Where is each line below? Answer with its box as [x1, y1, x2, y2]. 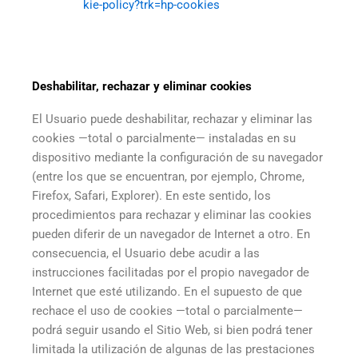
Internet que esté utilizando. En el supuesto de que [32, 284, 302, 299]
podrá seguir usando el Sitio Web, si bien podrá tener [32, 322, 312, 337]
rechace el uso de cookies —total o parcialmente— [32, 303, 303, 318]
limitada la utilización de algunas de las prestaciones [32, 341, 315, 356]
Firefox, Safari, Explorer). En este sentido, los [32, 188, 271, 203]
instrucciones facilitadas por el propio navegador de [32, 265, 309, 280]
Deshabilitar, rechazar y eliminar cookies [32, 78, 252, 93]
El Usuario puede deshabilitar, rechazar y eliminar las [32, 111, 312, 126]
